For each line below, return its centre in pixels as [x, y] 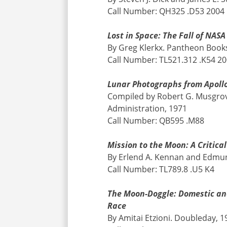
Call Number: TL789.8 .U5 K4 [161, 169]
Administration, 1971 [147, 108]
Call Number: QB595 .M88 [156, 120]
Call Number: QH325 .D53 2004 [166, 11]
